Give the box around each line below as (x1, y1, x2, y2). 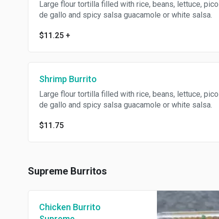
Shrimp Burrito (39, 74, 97, 85)
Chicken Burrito (39, 202, 101, 213)
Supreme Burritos (28, 165, 107, 177)
